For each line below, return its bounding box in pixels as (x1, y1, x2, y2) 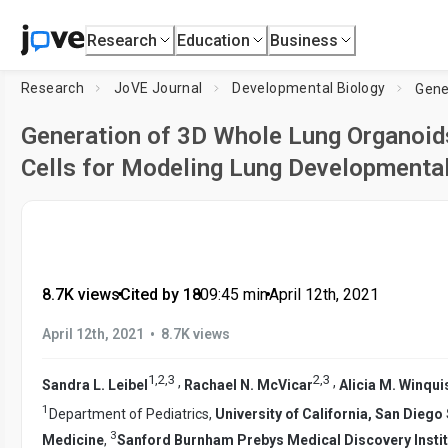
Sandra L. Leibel (42, 376, 148, 393)
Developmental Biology (232, 80, 386, 96)
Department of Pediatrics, (49, 406, 215, 423)
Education (177, 30, 251, 50)
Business (270, 30, 339, 50)
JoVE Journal (113, 80, 203, 96)
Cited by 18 (119, 285, 201, 304)
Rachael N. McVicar (184, 376, 313, 393)
